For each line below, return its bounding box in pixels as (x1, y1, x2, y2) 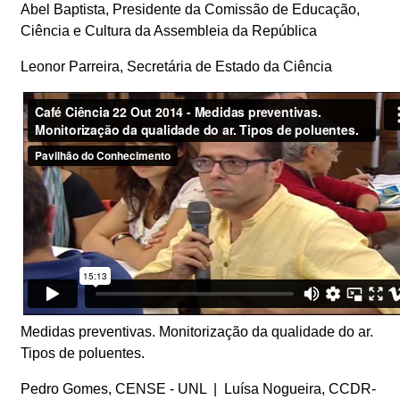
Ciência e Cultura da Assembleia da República (20, 22, 317, 38)
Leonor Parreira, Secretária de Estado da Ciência (20, 58, 336, 74)
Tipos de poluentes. (20, 345, 145, 361)
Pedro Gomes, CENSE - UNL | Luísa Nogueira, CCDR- (20, 380, 376, 396)
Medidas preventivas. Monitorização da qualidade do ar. (20, 323, 373, 339)
